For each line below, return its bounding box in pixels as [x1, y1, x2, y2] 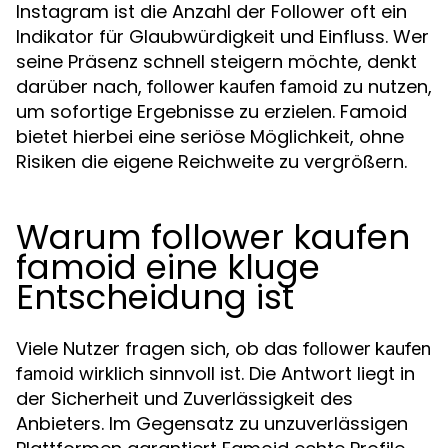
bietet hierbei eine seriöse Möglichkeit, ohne [16, 124, 404, 149]
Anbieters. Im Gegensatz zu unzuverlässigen [16, 411, 408, 436]
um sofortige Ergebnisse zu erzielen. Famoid [16, 99, 407, 124]
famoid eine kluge [16, 243, 320, 291]
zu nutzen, [338, 74, 432, 99]
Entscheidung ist [16, 273, 294, 321]
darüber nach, [16, 74, 147, 99]
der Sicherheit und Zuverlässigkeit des [16, 386, 353, 411]
